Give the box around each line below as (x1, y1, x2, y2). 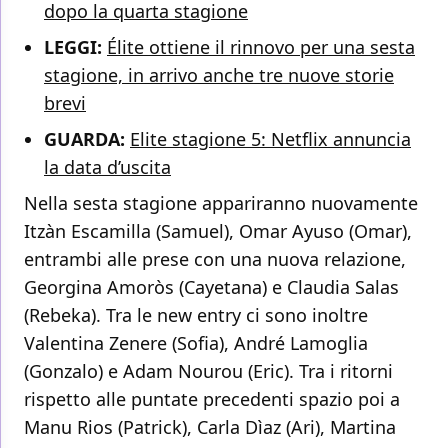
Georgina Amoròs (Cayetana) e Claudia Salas (24, 275, 399, 300)
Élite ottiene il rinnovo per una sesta (107, 35, 415, 60)
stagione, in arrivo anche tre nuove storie (44, 63, 394, 88)
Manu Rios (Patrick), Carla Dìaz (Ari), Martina (24, 415, 396, 440)
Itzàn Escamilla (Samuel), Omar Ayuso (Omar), (24, 219, 412, 244)
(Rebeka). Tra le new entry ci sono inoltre (24, 303, 368, 328)
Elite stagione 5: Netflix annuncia (130, 127, 411, 152)
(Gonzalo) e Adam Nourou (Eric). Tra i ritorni (24, 359, 393, 384)
